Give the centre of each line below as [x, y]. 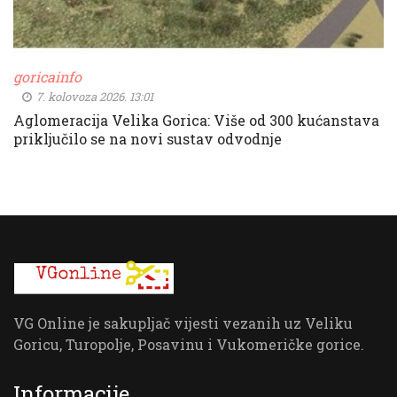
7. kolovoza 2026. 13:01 [93, 96]
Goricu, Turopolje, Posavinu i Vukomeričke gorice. [189, 344]
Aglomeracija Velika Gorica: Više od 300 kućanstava [196, 120]
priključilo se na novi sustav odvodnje [148, 138]
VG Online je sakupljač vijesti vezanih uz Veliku [183, 323]
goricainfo [47, 76]
